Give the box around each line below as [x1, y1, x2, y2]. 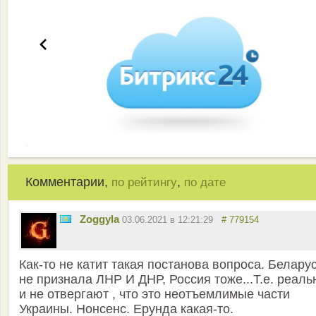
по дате [184, 176, 226, 190]
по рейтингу [111, 176, 177, 190]
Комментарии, [25, 175, 111, 190]
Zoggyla [80, 213, 119, 226]
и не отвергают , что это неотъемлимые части [19, 287, 290, 302]
